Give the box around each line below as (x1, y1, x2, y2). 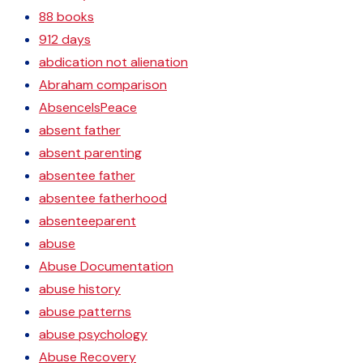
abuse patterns (39, 303, 131, 320)
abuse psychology (39, 326, 147, 343)
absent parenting (39, 144, 142, 161)
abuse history (39, 280, 121, 297)
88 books (39, 8, 94, 25)
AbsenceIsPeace (39, 99, 137, 116)
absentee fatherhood (39, 190, 167, 207)
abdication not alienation (39, 53, 188, 70)
